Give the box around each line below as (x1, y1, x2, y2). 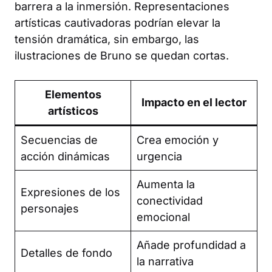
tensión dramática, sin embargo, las (15, 32, 199, 46)
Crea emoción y (137, 133, 219, 146)
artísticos (47, 104, 98, 117)
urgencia (137, 149, 182, 163)
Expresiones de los (21, 185, 120, 199)
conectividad (137, 194, 203, 207)
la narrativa (137, 254, 194, 268)
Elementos (44, 87, 101, 101)
